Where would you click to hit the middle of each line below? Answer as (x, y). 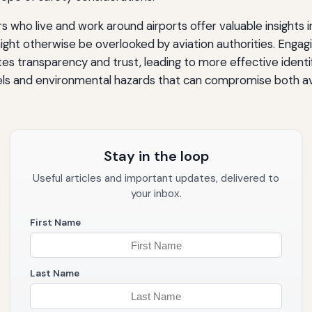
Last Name (55, 274)
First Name (55, 222)
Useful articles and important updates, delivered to (156, 178)
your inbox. (156, 193)
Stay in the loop (156, 156)
